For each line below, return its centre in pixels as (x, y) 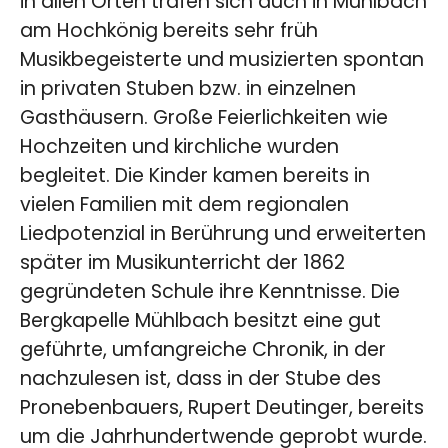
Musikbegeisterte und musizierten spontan (222, 59)
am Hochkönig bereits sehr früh (169, 30)
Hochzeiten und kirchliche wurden (179, 146)
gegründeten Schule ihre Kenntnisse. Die (210, 291)
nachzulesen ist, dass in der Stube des (200, 378)
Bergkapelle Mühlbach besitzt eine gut (200, 320)
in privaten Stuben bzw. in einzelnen (188, 88)
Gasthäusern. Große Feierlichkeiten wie (204, 117)
